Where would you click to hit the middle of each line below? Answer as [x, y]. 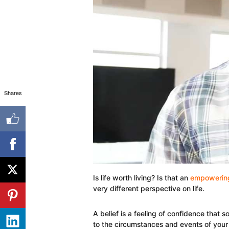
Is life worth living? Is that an [142, 177]
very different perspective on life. [149, 188]
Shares [13, 93]
